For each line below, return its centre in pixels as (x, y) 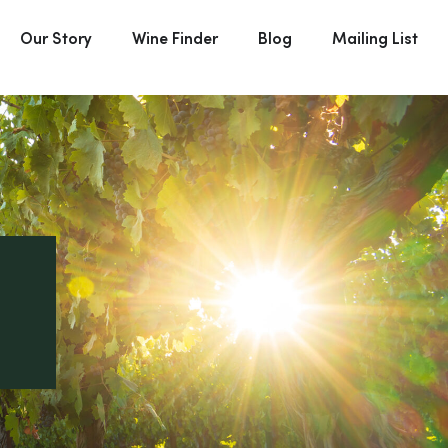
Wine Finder (175, 37)
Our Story (56, 37)
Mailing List (375, 37)
